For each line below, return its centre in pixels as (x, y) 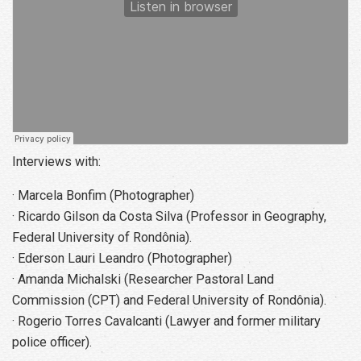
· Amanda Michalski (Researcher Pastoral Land (143, 280)
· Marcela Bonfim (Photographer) (103, 196)
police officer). (52, 342)
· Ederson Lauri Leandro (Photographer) (122, 259)
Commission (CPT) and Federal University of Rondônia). (169, 301)
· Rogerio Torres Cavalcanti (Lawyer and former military (166, 322)
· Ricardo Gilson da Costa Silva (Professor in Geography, (169, 217)
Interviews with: (56, 162)
